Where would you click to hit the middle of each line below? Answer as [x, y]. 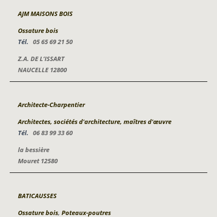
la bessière [34, 150]
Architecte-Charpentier [51, 105]
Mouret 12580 [38, 161]
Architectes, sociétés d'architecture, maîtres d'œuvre [95, 122]
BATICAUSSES [37, 196]
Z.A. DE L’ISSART [41, 59]
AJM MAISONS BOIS [45, 14]
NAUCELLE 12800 [42, 70]
